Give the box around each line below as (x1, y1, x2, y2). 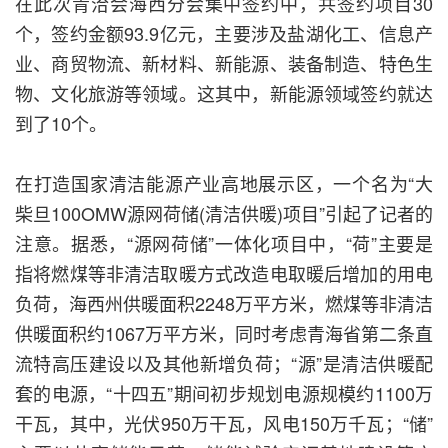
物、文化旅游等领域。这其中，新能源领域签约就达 (15, 80, 433, 107)
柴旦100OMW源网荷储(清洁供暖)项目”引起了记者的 (15, 200, 433, 227)
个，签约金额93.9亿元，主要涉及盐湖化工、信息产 (15, 20, 433, 47)
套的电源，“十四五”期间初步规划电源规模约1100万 (15, 380, 433, 407)
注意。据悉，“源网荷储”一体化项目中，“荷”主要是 (15, 230, 433, 257)
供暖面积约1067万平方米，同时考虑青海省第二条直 (15, 320, 433, 347)
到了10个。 (15, 110, 107, 137)
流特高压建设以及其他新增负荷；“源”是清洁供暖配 (15, 350, 433, 377)
